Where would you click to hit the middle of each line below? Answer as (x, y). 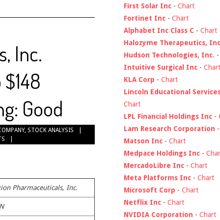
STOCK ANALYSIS (51, 130)
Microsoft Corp (150, 190)
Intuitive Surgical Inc (161, 67)
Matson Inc (143, 141)
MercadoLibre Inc (154, 165)
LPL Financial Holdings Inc (168, 116)
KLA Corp (139, 79)
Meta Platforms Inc (157, 178)
